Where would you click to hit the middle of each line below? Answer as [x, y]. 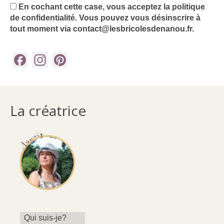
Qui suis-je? [45, 217]
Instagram [84, 60]
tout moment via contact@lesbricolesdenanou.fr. [102, 28]
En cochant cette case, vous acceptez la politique [111, 6]
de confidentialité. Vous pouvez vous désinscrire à [105, 17]
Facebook [63, 60]
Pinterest [100, 60]
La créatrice [48, 110]
